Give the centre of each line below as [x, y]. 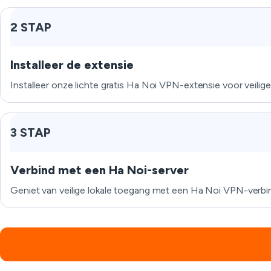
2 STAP [31, 27]
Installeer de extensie [72, 65]
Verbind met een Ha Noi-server [100, 170]
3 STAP [31, 132]
